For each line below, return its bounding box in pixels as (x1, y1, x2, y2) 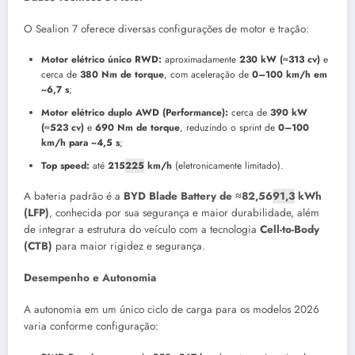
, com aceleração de (164, 67, 252, 82)
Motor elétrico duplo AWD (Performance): (41, 105, 228, 120)
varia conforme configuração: (24, 319, 158, 334)
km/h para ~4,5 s (41, 135, 120, 150)
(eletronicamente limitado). (172, 158, 284, 173)
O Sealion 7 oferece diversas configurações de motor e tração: (24, 21, 309, 36)
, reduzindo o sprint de (180, 120, 278, 135)
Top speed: (41, 158, 90, 173)
